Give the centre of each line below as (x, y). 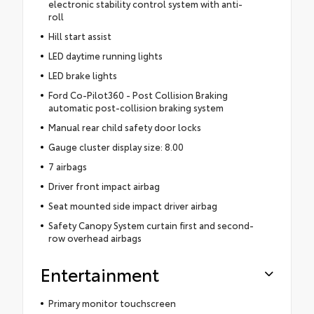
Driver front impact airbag (104, 186)
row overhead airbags (95, 238)
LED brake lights (82, 75)
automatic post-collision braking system (136, 108)
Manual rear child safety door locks (124, 127)
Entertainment (100, 274)
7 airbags (67, 166)
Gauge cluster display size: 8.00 (116, 147)
